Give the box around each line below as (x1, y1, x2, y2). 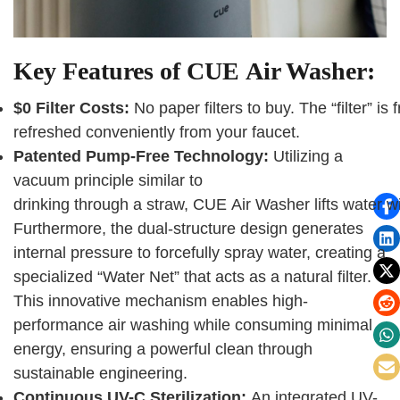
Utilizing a (273, 147, 343, 166)
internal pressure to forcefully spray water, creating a (13, 244, 386, 262)
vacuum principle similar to (13, 171, 203, 190)
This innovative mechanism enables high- (13, 292, 308, 311)
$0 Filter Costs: (13, 99, 134, 118)
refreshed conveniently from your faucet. (13, 123, 300, 142)
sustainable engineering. (13, 364, 187, 383)
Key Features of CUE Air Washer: (13, 57, 375, 86)
